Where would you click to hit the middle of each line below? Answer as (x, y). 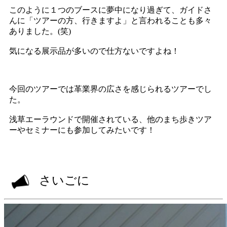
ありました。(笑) (40, 31)
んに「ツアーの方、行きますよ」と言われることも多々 (110, 20)
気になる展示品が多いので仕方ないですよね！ (94, 51)
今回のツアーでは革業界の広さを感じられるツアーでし (110, 89)
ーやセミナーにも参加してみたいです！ (82, 130)
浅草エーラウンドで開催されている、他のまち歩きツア (110, 119)
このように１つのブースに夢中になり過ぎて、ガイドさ (110, 10)
